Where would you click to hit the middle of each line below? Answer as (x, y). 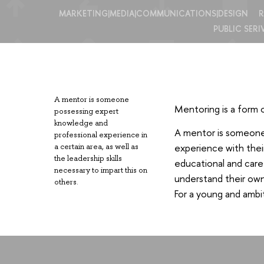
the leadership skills (88, 159)
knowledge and (81, 123)
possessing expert (86, 111)
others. (66, 182)
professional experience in (101, 135)
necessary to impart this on (101, 170)
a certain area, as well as (96, 147)
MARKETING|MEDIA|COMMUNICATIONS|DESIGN (153, 13)
